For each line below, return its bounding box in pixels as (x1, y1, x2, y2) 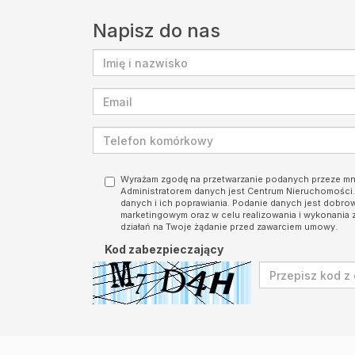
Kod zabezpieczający (105, 242, 223, 256)
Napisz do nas (93, 19, 220, 42)
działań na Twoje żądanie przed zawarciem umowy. (120, 221, 338, 232)
